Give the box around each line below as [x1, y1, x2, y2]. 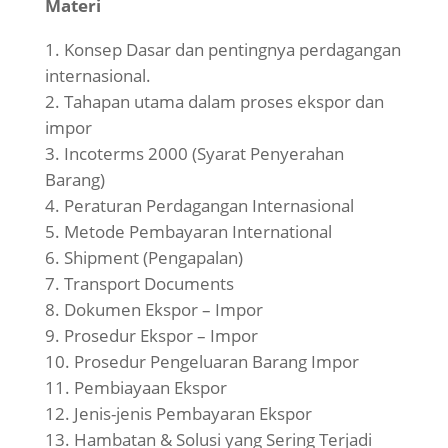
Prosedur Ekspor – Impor [63, 324, 258, 348]
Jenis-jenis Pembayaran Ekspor [73, 402, 312, 426]
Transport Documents [63, 272, 234, 296]
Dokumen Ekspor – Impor [63, 298, 263, 322]
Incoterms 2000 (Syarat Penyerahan [63, 142, 344, 166]
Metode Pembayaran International [63, 220, 332, 244]
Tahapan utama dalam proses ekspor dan [63, 90, 384, 114]
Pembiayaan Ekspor [73, 376, 227, 400]
